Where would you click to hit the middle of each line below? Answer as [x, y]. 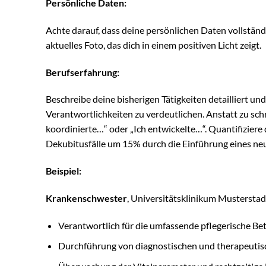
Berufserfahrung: [83, 72]
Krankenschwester [86, 198]
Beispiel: [64, 171]
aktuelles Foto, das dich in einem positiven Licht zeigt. [153, 45]
